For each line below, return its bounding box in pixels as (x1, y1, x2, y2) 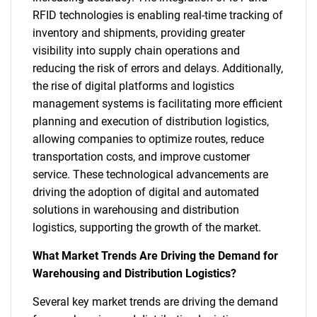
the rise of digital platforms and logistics (33, 79, 234, 93)
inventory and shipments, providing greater (33, 25, 245, 40)
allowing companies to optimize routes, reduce (33, 132, 264, 146)
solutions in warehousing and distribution (33, 202, 239, 217)
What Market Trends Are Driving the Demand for (33, 248, 278, 263)
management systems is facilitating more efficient (33, 96, 282, 110)
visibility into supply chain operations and (33, 43, 240, 57)
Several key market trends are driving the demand (33, 294, 278, 309)
